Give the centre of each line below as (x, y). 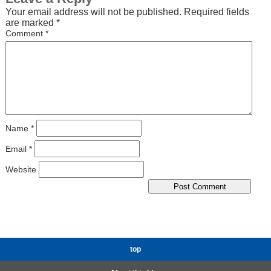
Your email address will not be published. (93, 12)
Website (21, 169)
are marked (31, 23)
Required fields (216, 12)
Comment (25, 33)
